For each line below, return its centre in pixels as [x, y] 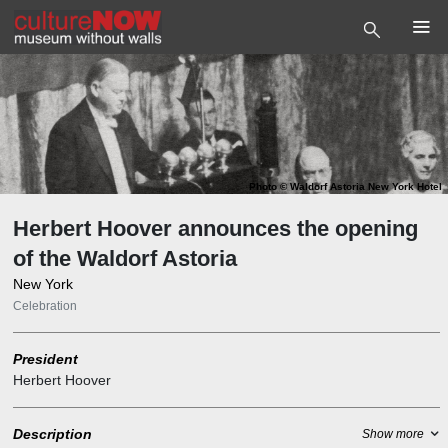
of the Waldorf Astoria [124, 258]
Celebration [44, 305]
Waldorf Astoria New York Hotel [366, 186]
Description [52, 433]
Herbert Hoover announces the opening [215, 228]
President [45, 358]
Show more [393, 434]
